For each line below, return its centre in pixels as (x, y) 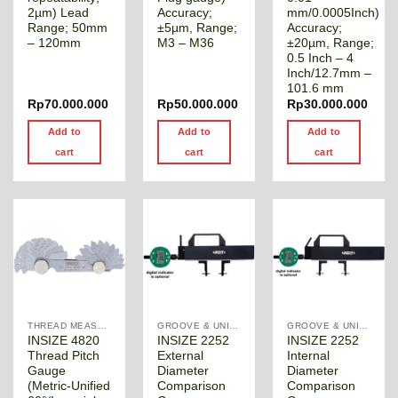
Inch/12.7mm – (330, 73)
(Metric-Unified (69, 386)
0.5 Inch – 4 (321, 58)
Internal (309, 356)
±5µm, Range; (198, 28)
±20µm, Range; (331, 43)
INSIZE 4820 (64, 341)
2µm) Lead (59, 13)
